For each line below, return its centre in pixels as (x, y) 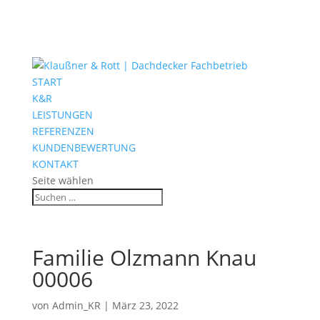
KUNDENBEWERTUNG (84, 147)
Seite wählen (62, 180)
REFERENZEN (63, 131)
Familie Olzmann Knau (144, 257)
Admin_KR (76, 305)
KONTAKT (55, 164)
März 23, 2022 (145, 305)
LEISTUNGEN (62, 115)
